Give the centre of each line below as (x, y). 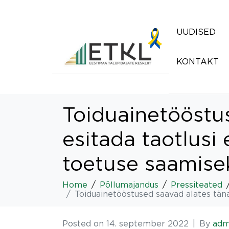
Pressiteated (197, 185)
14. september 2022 (147, 223)
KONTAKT (198, 61)
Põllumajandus (129, 185)
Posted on (84, 223)
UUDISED (196, 32)
